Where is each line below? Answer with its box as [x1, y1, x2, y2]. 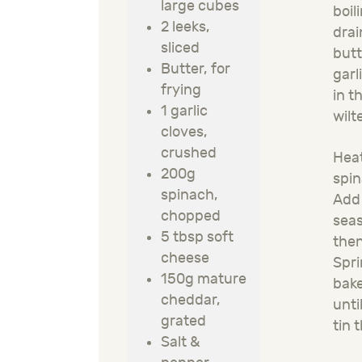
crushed [161, 145, 217, 162]
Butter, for [161, 61, 230, 78]
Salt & [161, 334, 200, 351]
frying [161, 82, 201, 99]
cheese [161, 250, 209, 267]
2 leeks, [161, 19, 210, 36]
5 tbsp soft [161, 229, 234, 246]
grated [161, 313, 206, 330]
